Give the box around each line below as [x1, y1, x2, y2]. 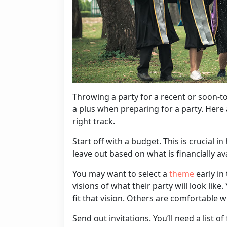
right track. [72, 115, 115, 127]
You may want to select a [72, 168, 169, 179]
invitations [109, 212, 149, 224]
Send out [72, 212, 107, 224]
